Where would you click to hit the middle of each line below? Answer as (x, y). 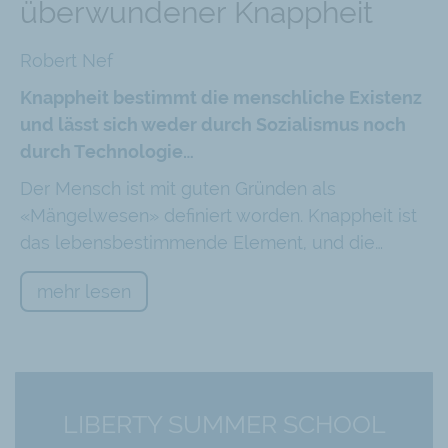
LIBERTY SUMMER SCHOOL (224, 424)
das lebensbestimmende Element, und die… (201, 242)
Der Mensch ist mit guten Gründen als (178, 188)
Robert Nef (66, 60)
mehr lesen (84, 291)
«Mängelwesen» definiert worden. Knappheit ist (218, 215)
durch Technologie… (107, 151)
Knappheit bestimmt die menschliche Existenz (221, 97)
